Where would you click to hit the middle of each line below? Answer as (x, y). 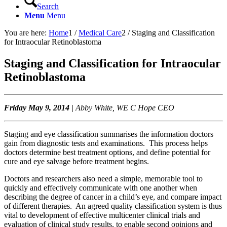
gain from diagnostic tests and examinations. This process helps (106, 143)
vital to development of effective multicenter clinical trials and (102, 215)
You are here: (25, 33)
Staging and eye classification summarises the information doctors (109, 134)
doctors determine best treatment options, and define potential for (107, 152)
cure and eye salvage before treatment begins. (77, 161)
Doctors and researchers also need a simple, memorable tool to (103, 178)
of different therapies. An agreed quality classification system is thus (113, 206)
